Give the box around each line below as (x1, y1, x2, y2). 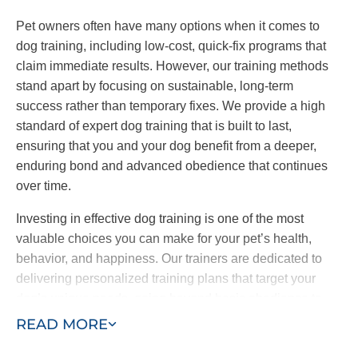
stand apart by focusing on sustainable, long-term (16, 78, 293, 93)
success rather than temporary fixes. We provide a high (16, 98, 325, 113)
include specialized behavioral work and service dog (16, 311, 312, 325)
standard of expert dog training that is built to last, (16, 118, 292, 133)
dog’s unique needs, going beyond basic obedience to (16, 291, 322, 305)
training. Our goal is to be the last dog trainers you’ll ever (16, 331, 333, 345)
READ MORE (16, 315, 108, 333)
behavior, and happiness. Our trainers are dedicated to (16, 251, 322, 265)
